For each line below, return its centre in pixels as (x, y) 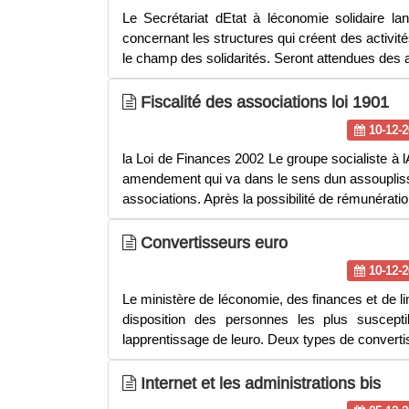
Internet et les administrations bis (258, 383)
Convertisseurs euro (212, 242)
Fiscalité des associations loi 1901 (262, 102)
